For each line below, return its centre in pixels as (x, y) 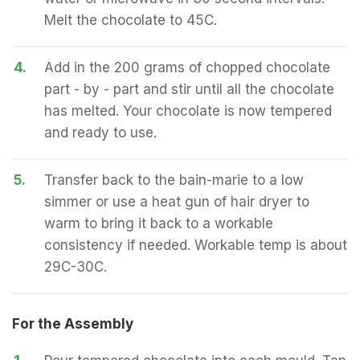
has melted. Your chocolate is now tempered (188, 111)
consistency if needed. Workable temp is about (196, 245)
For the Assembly (73, 324)
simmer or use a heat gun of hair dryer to (177, 202)
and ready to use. (100, 133)
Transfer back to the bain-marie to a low (174, 180)
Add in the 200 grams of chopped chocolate (187, 67)
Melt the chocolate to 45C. (131, 20)
